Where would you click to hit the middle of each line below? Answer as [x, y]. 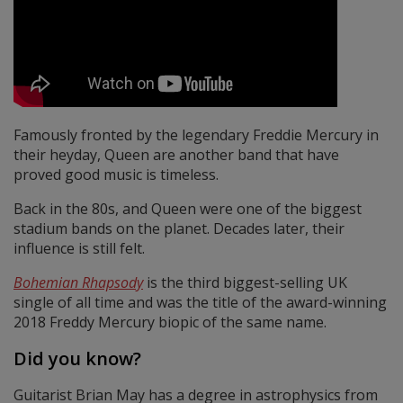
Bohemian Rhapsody [78, 283]
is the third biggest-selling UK [245, 283]
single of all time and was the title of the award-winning [200, 303]
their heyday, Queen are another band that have [176, 155]
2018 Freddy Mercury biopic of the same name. [170, 322]
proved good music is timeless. [116, 175]
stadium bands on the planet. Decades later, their [179, 229]
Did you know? [77, 359]
